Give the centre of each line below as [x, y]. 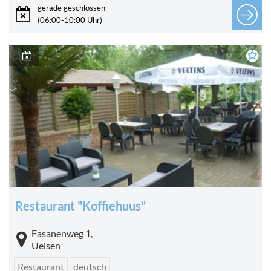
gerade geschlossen [71, 8]
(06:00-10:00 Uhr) [70, 20]
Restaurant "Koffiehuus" [80, 206]
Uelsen [46, 245]
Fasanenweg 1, [62, 233]
